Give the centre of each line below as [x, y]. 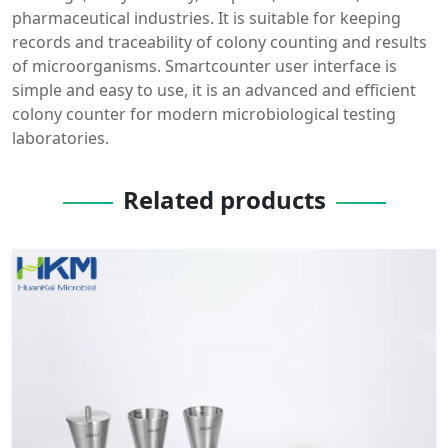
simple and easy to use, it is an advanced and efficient [214, 90]
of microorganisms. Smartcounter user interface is [204, 66]
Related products [224, 200]
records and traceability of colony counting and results [219, 42]
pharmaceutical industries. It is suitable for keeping [206, 18]
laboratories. [60, 138]
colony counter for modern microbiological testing [204, 114]
